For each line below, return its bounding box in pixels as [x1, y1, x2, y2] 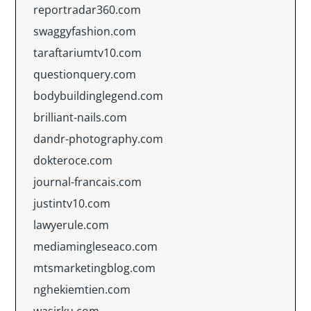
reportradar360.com [33, 2, 141, 17]
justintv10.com [33, 196, 110, 211]
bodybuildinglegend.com [33, 88, 163, 103]
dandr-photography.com [33, 131, 163, 146]
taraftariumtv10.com [33, 45, 142, 60]
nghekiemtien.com [33, 282, 131, 297]
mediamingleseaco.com [33, 239, 158, 254]
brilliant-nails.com [33, 110, 127, 125]
